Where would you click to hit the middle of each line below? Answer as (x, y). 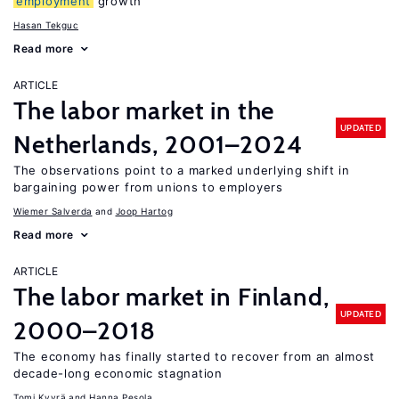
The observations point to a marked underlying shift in (182, 170)
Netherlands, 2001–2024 (158, 144)
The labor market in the (144, 110)
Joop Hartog (144, 211)
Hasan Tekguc (46, 25)
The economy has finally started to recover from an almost (194, 356)
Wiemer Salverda (53, 211)
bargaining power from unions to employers (148, 187)
